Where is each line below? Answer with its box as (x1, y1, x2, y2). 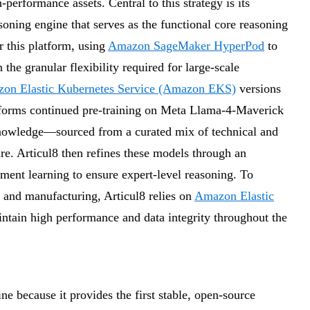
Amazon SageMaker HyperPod (108, 39, 264, 53)
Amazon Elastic (194, 189, 274, 203)
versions (239, 82, 281, 95)
